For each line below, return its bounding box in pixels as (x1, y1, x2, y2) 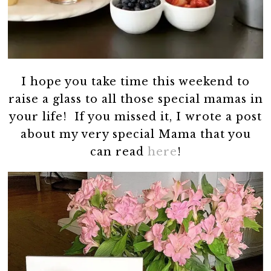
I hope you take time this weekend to (21, 75, 250, 89)
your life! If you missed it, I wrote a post (9, 110, 262, 124)
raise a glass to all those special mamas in (8, 93, 263, 106)
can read (90, 145, 148, 159)
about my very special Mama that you (20, 128, 251, 142)
